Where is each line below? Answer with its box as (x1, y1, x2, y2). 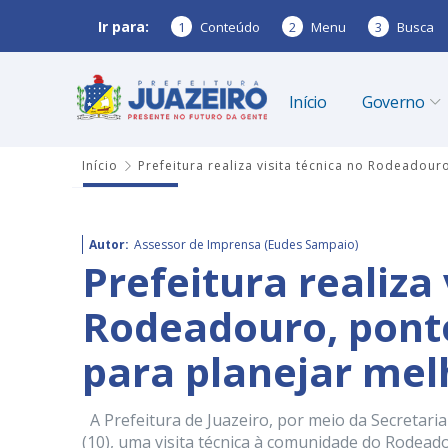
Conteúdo (200, 17, 260, 36)
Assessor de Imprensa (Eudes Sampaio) (134, 236, 358, 253)
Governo (361, 91, 425, 113)
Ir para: (98, 16, 149, 36)
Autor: (89, 236, 129, 253)
